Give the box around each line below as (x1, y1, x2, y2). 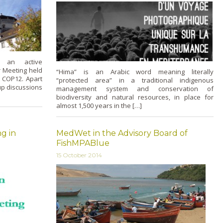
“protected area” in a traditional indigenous (56, 75, 214, 85)
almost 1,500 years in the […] (56, 101, 142, 110)
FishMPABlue (56, 138, 110, 148)
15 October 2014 (56, 151, 102, 159)
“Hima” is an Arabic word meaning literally (56, 67, 214, 76)
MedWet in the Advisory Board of (56, 128, 188, 138)
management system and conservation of (56, 84, 214, 93)
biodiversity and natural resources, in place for (56, 92, 214, 102)
